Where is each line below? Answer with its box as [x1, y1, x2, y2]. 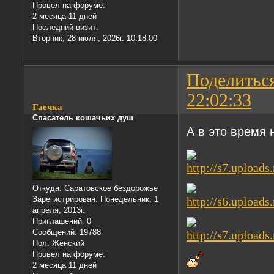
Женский [50, 238, 85, 248]
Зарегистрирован [32, 194, 96, 204]
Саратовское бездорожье [62, 183, 158, 193]
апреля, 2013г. [32, 205, 86, 215]
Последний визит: [32, 23, 99, 32]
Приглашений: [32, 216, 85, 226]
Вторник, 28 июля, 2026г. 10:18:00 [32, 34, 158, 43]
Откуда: [32, 183, 62, 193]
